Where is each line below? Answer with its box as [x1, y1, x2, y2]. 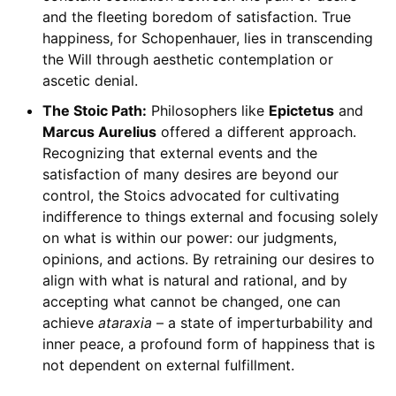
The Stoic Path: [42, 102, 147, 120]
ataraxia [97, 314, 152, 332]
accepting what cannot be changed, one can [42, 293, 340, 311]
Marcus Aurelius [42, 123, 156, 141]
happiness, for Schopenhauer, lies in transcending [42, 29, 373, 48]
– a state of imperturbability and [151, 314, 373, 332]
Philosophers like [146, 102, 269, 120]
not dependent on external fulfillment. [42, 356, 294, 375]
